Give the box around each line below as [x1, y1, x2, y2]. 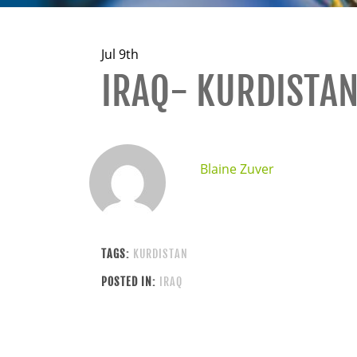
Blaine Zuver [200, 160, 275, 178]
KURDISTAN [133, 246, 188, 261]
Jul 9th [101, 45, 139, 63]
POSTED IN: [101, 274, 155, 289]
